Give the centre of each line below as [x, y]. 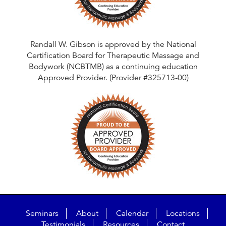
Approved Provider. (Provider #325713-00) [113, 78]
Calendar [132, 214]
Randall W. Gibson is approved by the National [113, 45]
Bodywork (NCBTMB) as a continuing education [113, 67]
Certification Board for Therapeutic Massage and [113, 56]
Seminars [42, 214]
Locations [183, 214]
